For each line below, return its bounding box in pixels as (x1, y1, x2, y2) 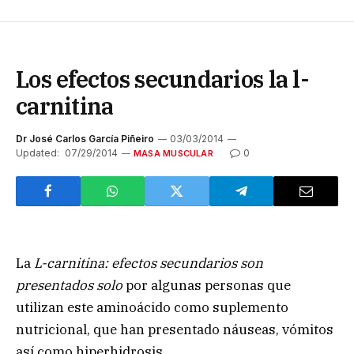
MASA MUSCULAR (134, 147, 213, 159)
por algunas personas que (126, 276, 291, 294)
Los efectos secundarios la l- (16, 63, 309, 94)
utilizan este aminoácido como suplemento (16, 298, 288, 316)
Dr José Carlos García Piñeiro (16, 132, 154, 145)
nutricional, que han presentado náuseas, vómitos (16, 320, 333, 338)
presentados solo (16, 276, 126, 294)
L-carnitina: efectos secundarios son (34, 254, 263, 272)
